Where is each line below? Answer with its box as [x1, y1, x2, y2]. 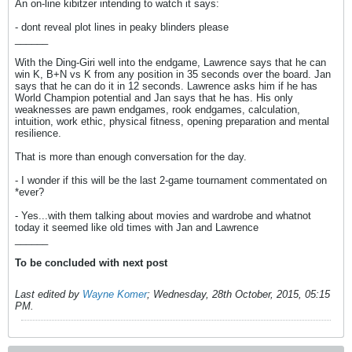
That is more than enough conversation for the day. [15, 151, 247, 163]
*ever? [15, 186, 44, 198]
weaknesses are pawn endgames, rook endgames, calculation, [15, 104, 300, 115]
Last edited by [15, 288, 82, 300]
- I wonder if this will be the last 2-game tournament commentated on [15, 174, 327, 186]
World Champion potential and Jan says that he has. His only [15, 92, 293, 104]
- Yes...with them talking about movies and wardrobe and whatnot [15, 210, 311, 222]
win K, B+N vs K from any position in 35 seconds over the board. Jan [15, 68, 331, 80]
